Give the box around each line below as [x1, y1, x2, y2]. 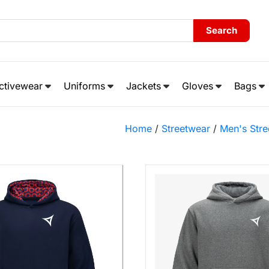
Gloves [181, 80, 213, 92]
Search [206, 25, 237, 36]
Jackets [125, 80, 161, 92]
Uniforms [63, 80, 105, 92]
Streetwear [162, 122, 210, 134]
